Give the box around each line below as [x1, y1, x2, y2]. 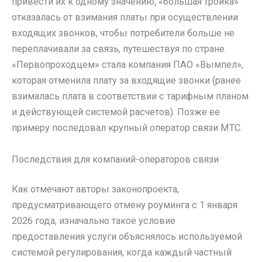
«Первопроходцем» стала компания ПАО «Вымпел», [12, 59, 243, 71]
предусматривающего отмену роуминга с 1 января [12, 199, 237, 211]
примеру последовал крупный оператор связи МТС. [12, 122, 242, 134]
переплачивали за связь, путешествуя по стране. [12, 43, 226, 55]
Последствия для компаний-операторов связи [12, 153, 219, 165]
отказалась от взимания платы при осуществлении [12, 12, 238, 23]
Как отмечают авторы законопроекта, [12, 184, 179, 195]
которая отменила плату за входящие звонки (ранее [12, 75, 241, 87]
